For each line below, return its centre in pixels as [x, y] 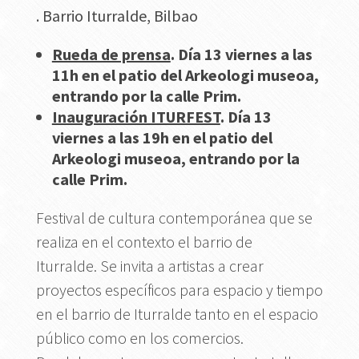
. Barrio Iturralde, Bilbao [118, 15]
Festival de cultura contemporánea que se [174, 217]
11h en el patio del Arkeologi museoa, [185, 75]
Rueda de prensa [111, 54]
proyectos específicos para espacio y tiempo [179, 289]
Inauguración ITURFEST [136, 116]
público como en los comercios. [139, 337]
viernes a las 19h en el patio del [162, 137]
